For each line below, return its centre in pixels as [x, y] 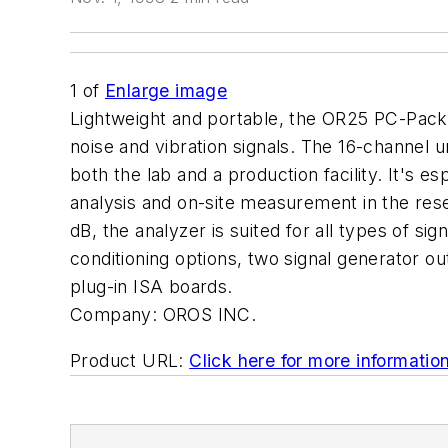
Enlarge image [166, 90]
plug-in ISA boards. [151, 286]
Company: [114, 314]
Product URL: [127, 360]
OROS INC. [209, 314]
